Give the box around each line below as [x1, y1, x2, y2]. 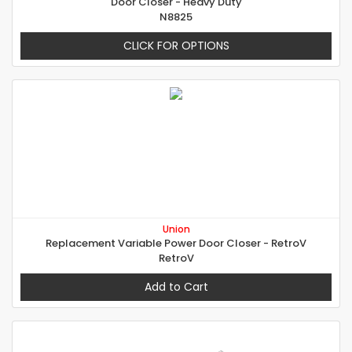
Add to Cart [144, 279, 208, 295]
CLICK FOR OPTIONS [123, 38, 229, 54]
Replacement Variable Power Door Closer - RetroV [46, 236, 306, 251]
